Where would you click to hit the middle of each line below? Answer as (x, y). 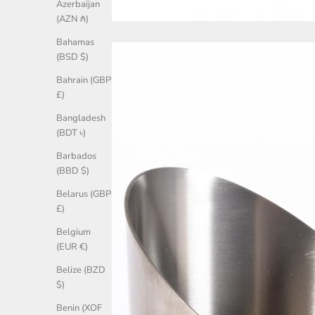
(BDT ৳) (71, 133)
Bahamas (75, 43)
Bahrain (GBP (84, 81)
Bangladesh (81, 118)
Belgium (73, 232)
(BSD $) (72, 57)
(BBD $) (73, 171)
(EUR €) (72, 247)
